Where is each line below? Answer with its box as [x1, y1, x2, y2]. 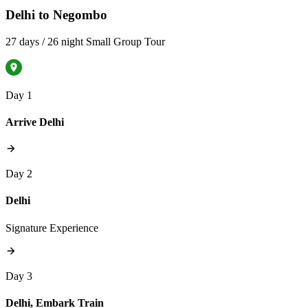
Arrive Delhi [5, 115, 64, 128]
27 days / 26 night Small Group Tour [5, 35, 165, 47]
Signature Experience [5, 221, 98, 234]
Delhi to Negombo [5, 7, 107, 22]
